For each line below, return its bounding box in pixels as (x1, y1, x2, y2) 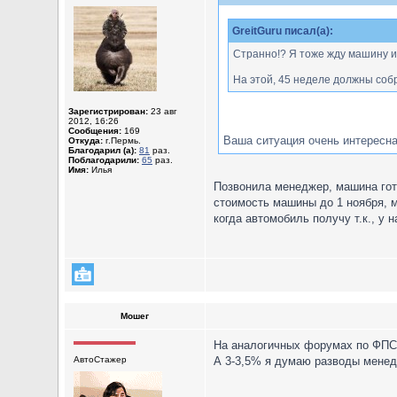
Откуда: (68, 136, 103, 145)
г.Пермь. (103, 136, 141, 145)
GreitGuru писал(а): (232, 25, 333, 36)
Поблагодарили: (68, 155, 139, 165)
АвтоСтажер (74, 354, 127, 364)
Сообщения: (68, 126, 121, 136)
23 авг (148, 106, 177, 116)
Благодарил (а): (68, 145, 136, 155)
